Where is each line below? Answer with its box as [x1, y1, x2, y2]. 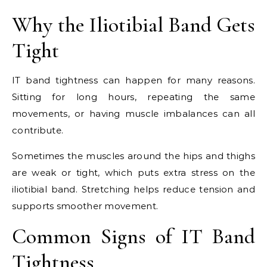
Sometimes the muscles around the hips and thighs [12, 150, 255, 162]
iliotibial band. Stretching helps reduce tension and [12, 183, 255, 195]
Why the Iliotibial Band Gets [12, 11, 255, 38]
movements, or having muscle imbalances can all [12, 107, 255, 119]
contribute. [12, 124, 64, 136]
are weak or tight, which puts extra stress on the [12, 166, 255, 178]
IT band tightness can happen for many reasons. [12, 74, 255, 86]
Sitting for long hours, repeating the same [12, 91, 255, 103]
